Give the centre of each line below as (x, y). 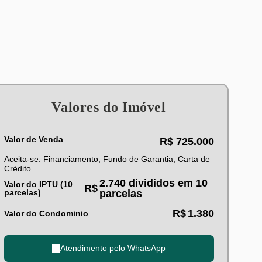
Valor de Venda (33, 139)
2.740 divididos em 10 (153, 183)
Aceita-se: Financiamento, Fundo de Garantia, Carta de (107, 159)
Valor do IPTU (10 (38, 184)
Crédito (17, 168)
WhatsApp (146, 248)
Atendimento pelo (94, 248)
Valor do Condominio (46, 213)
